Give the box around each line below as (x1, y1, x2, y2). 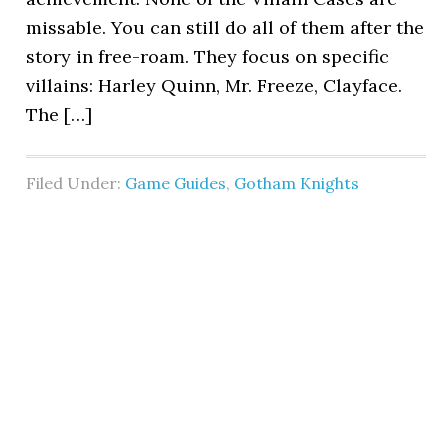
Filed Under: (26, 173, 126, 193)
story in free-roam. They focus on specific (26, 45, 390, 68)
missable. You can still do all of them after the (26, 16, 425, 39)
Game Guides (125, 173, 227, 193)
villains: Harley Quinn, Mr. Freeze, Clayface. (26, 74, 403, 97)
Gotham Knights (234, 173, 360, 193)
